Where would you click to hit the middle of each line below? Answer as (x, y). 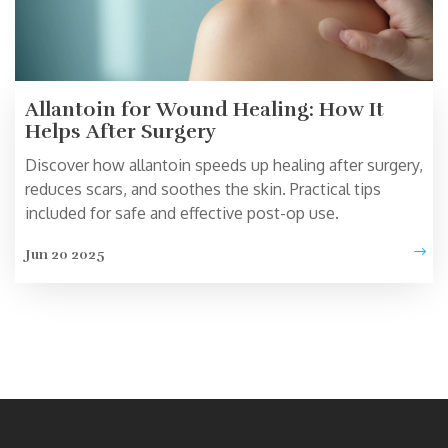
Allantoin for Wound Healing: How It (204, 110)
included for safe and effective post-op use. (182, 213)
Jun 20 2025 (65, 255)
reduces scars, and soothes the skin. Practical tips (203, 189)
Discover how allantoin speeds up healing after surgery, (224, 165)
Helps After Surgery (120, 132)
